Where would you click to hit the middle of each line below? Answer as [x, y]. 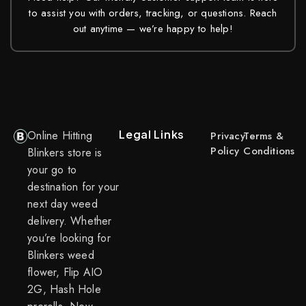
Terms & [263, 136]
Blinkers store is [65, 152]
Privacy [228, 136]
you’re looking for [69, 238]
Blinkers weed [61, 255]
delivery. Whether [70, 221]
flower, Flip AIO [65, 272]
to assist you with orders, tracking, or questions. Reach [153, 13]
